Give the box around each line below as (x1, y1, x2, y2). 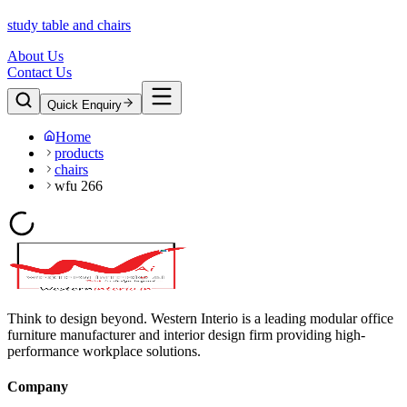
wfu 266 (55, 178, 103, 194)
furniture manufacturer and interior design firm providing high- (7, 327, 365, 343)
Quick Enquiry (47, 98, 122, 113)
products (55, 145, 104, 162)
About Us (7, 48, 64, 65)
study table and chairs (7, 17, 131, 34)
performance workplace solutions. (7, 343, 201, 360)
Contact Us (7, 65, 72, 81)
